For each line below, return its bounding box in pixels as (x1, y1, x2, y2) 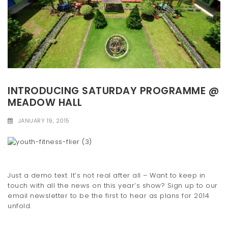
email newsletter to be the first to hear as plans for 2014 (8, 190, 209, 201)
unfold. (8, 201, 32, 211)
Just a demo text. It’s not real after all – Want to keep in (8, 170, 206, 180)
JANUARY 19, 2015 (18, 117, 70, 125)
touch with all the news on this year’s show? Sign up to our (8, 180, 218, 190)
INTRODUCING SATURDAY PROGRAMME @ (8, 83, 219, 98)
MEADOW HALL (8, 95, 82, 109)
